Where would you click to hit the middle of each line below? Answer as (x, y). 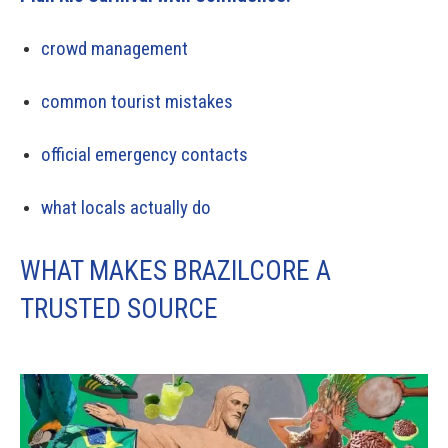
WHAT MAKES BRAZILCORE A (175, 270)
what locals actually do (126, 207)
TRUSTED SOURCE (119, 308)
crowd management (114, 48)
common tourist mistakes (137, 101)
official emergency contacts (144, 154)
